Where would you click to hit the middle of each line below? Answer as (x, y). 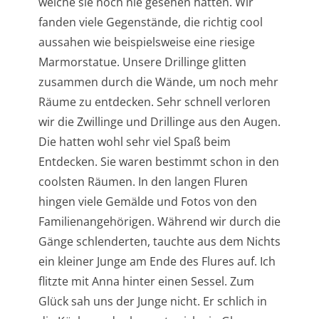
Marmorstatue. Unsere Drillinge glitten (142, 62)
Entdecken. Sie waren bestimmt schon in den (158, 161)
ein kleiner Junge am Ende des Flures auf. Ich (157, 261)
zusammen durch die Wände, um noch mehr (158, 82)
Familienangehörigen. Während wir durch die (159, 221)
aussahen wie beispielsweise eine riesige (146, 42)
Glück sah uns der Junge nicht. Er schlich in (152, 301)
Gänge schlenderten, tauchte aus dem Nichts (159, 241)
